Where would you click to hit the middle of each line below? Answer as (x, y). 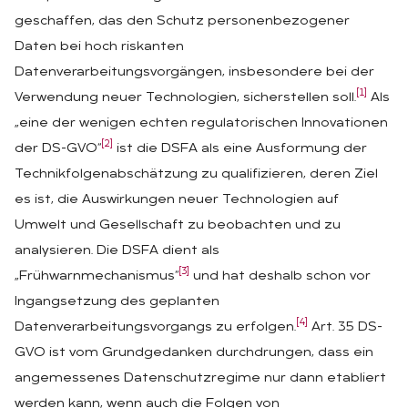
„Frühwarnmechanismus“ (97, 276)
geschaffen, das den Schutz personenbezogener (182, 21)
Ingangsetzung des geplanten (117, 301)
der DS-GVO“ (58, 148)
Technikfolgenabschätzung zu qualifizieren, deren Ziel (196, 174)
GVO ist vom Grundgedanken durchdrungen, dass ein (194, 352)
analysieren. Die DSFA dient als (117, 250)
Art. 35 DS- (345, 327)
